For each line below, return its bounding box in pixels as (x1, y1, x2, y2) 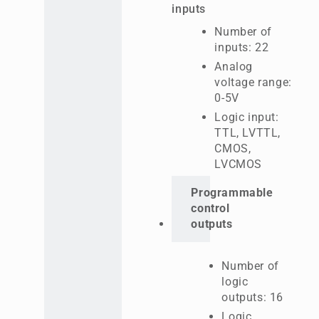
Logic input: (214, 110, 279, 124)
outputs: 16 (221, 291, 283, 304)
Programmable (191, 186, 273, 199)
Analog (214, 59, 253, 73)
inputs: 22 (214, 40, 269, 54)
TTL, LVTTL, (214, 125, 281, 140)
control (191, 202, 230, 215)
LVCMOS (214, 157, 262, 171)
